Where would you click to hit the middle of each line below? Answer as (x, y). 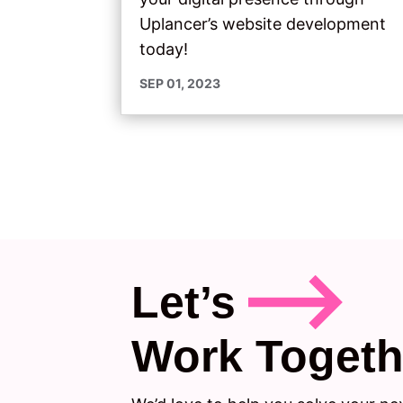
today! (164, 49)
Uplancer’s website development (263, 24)
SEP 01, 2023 (180, 83)
